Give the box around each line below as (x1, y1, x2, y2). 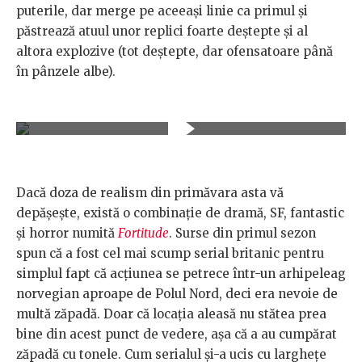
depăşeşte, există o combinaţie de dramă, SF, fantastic (16, 205, 344, 221)
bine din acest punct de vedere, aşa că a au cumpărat (16, 326, 337, 343)
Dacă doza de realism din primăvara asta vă (16, 185, 284, 201)
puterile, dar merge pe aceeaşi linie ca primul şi (16, 3, 308, 19)
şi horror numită (16, 225, 118, 242)
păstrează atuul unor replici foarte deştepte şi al (16, 23, 308, 40)
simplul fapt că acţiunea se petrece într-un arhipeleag (16, 266, 346, 282)
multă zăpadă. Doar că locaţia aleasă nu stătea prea (16, 306, 326, 322)
